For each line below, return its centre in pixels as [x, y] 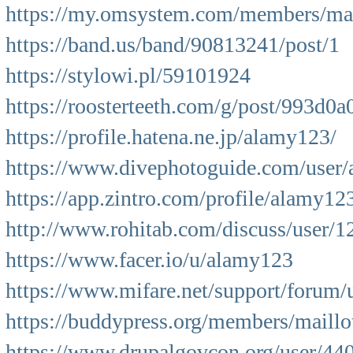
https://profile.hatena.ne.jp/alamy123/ [171, 137]
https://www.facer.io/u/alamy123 [149, 260]
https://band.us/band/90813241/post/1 [173, 45]
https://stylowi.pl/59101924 [128, 75]
